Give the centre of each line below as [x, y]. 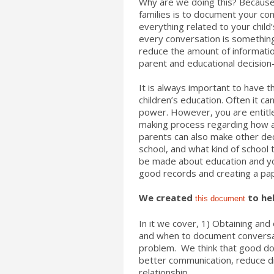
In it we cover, [170, 223]
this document [220, 198]
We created [167, 198]
